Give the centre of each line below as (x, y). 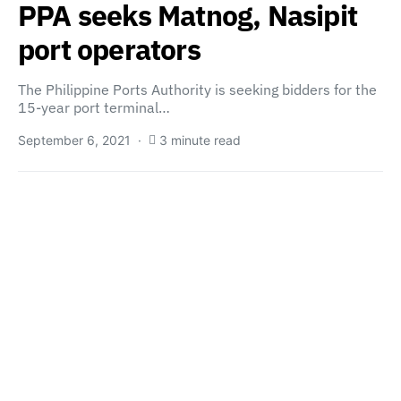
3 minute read (200, 140)
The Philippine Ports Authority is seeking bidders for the (197, 90)
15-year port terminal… (94, 107)
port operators (109, 49)
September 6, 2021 (74, 140)
